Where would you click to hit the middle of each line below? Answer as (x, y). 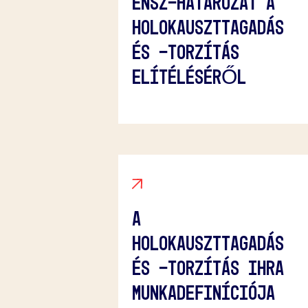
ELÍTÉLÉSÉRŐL (189, 76)
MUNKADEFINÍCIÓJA (203, 292)
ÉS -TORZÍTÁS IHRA (208, 267)
